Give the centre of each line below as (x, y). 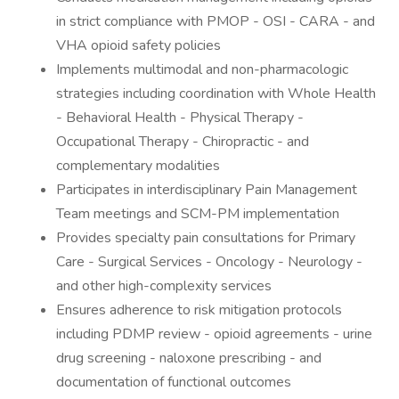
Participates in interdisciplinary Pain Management (207, 190)
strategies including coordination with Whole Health (216, 94)
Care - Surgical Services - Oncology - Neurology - (209, 262)
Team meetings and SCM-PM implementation (198, 214)
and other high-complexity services (164, 286)
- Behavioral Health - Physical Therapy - (180, 118)
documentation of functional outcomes (174, 382)
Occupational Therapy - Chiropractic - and (183, 142)
